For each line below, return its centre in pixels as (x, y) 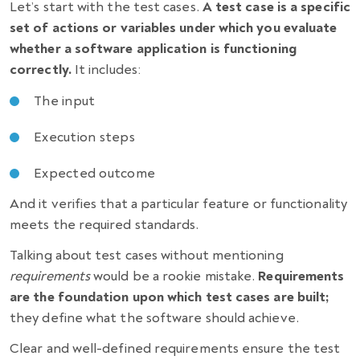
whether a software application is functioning (153, 49)
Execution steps (84, 137)
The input (65, 101)
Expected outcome (96, 173)
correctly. (41, 70)
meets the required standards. (104, 225)
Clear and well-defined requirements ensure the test (175, 348)
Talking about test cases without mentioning (147, 255)
